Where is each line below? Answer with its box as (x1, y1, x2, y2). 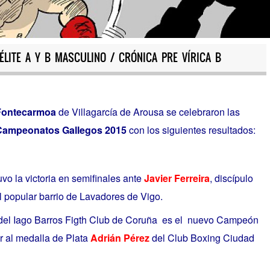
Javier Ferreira (143, 171, 210, 185)
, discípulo (209, 171, 253, 185)
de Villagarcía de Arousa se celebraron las (55, 105, 240, 119)
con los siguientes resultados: (126, 123, 256, 137)
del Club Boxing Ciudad (149, 231, 254, 245)
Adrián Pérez (90, 231, 149, 245)
